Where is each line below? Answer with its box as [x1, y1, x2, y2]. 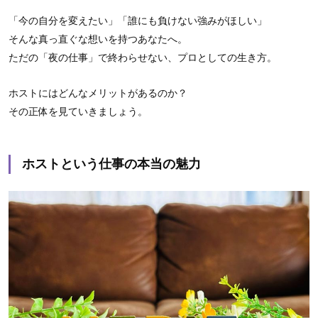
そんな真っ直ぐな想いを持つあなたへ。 [9, 33, 187, 45]
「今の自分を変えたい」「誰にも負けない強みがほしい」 [9, 15, 267, 27]
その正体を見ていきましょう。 [9, 106, 148, 118]
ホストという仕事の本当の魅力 [22, 157, 201, 172]
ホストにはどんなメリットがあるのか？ [9, 87, 187, 99]
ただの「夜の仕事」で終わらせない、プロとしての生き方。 [9, 52, 277, 64]
